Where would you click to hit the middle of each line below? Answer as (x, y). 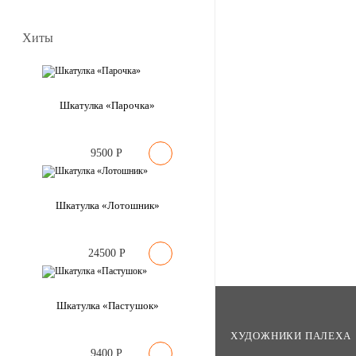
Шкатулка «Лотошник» (107, 206)
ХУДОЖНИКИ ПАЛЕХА (290, 336)
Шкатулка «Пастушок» (107, 306)
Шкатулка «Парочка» (107, 106)
